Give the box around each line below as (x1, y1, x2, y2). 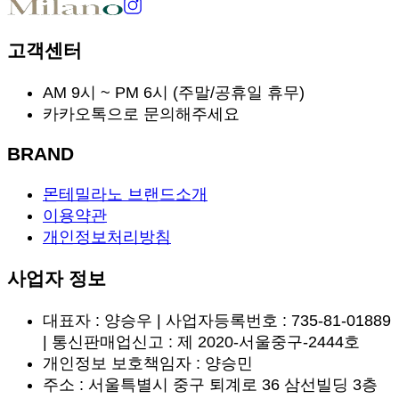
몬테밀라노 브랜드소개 (43, 185, 208, 203)
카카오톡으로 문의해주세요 (43, 104, 240, 123)
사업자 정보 (7, 268, 106, 289)
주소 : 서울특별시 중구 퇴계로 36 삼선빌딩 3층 (43, 376, 378, 395)
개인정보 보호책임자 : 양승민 (43, 354, 253, 373)
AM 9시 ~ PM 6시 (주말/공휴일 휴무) (43, 83, 305, 102)
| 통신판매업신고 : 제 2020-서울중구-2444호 (43, 333, 360, 352)
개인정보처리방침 (43, 228, 171, 246)
